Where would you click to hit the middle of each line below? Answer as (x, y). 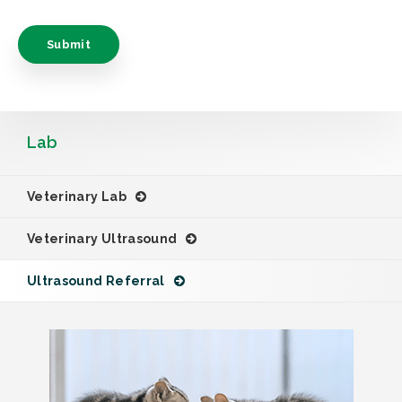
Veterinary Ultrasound (102, 238)
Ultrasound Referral (96, 280)
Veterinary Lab (77, 196)
